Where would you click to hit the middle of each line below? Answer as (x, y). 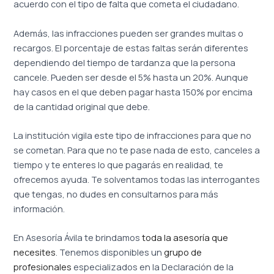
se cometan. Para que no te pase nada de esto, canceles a (137, 150)
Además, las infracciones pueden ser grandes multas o (129, 33)
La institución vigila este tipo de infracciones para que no (133, 135)
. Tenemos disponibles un (110, 252)
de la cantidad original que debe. (82, 106)
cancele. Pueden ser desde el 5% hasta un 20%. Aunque (131, 77)
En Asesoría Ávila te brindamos (78, 238)
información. (39, 209)
